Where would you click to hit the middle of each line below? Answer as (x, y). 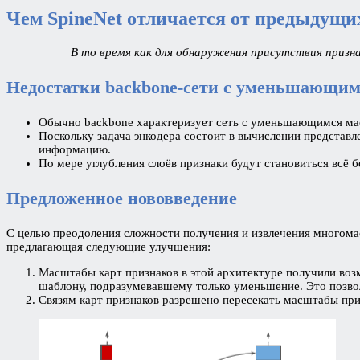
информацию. (76, 149)
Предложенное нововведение (122, 198)
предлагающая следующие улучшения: (108, 246)
